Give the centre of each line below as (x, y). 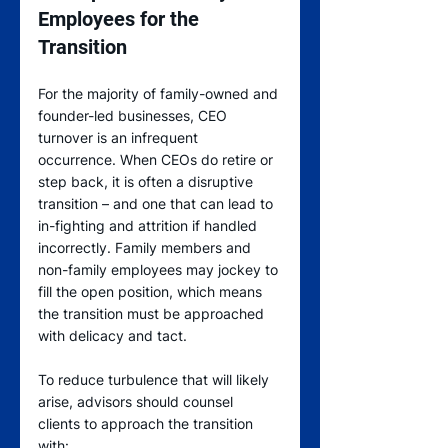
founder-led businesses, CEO (134, 116)
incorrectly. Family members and (146, 248)
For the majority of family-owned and (160, 94)
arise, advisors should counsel (137, 402)
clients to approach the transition (147, 424)
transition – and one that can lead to (157, 204)
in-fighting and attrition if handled (149, 226)
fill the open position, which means (152, 292)
